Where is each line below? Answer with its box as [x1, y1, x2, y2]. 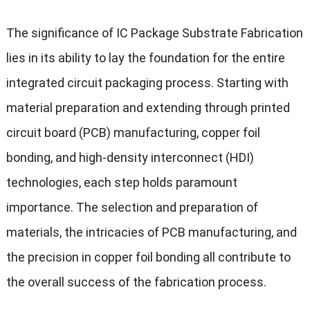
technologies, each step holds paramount [6, 174, 237, 190]
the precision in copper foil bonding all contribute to [6, 249, 291, 264]
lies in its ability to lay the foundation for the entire [6, 50, 285, 65]
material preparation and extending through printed [6, 100, 290, 115]
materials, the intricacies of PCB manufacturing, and [6, 224, 297, 239]
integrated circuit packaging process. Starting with [6, 75, 289, 90]
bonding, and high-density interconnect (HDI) [6, 149, 254, 165]
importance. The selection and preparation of [6, 199, 258, 215]
